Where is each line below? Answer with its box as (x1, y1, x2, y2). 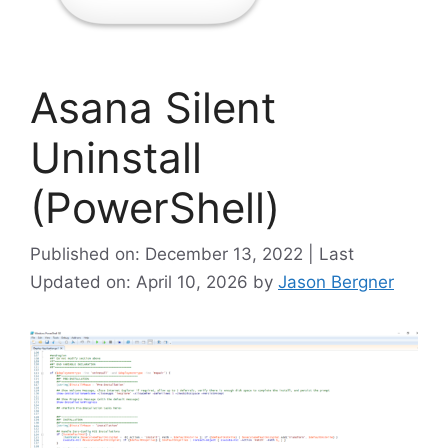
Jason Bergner (278, 271, 394, 292)
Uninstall (30, 132, 202, 184)
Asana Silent (30, 82, 276, 134)
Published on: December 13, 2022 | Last (30, 243, 354, 264)
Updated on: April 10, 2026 (30, 271, 253, 292)
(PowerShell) (30, 182, 280, 234)
